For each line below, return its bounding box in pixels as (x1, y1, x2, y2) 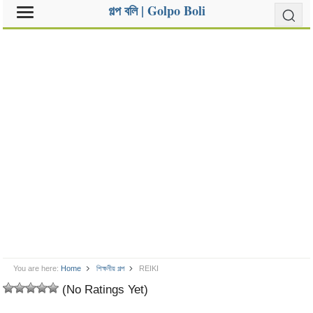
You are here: (13, 264, 59, 272)
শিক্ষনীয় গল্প (96, 264, 124, 272)
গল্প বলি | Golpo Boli (108, 1, 205, 20)
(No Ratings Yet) (59, 282, 149, 296)
